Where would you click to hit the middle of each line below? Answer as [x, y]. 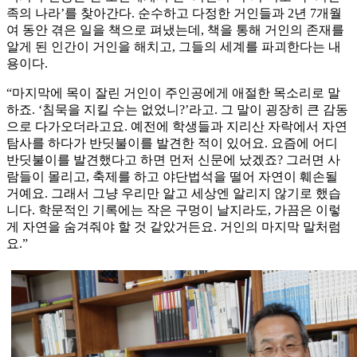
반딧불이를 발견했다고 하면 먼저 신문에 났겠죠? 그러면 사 [173, 160]
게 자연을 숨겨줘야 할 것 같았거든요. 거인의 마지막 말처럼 [174, 227]
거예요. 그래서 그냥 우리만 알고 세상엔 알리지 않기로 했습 [174, 194]
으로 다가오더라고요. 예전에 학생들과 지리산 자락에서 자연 [177, 127]
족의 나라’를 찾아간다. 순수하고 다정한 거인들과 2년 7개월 [174, 14]
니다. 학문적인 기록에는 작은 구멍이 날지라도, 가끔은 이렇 [174, 210]
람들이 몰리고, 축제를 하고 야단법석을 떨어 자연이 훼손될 [172, 177]
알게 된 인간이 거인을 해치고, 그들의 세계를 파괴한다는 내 [174, 47]
